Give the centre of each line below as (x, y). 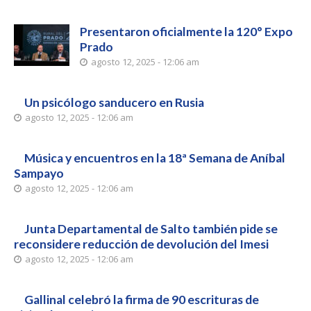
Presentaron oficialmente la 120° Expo (186, 32)
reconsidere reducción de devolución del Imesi (141, 244)
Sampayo (39, 173)
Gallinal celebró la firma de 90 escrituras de (142, 300)
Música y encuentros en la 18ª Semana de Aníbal (155, 158)
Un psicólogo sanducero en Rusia (114, 102)
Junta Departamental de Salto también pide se (151, 229)
